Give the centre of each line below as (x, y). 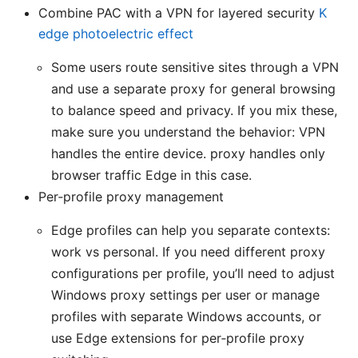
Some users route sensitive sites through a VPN (195, 67)
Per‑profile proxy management (131, 196)
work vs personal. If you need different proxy (188, 251)
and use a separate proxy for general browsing (193, 88)
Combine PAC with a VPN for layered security (179, 12)
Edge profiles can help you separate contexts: (191, 230)
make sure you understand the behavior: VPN (188, 131)
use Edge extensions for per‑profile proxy (178, 338)
